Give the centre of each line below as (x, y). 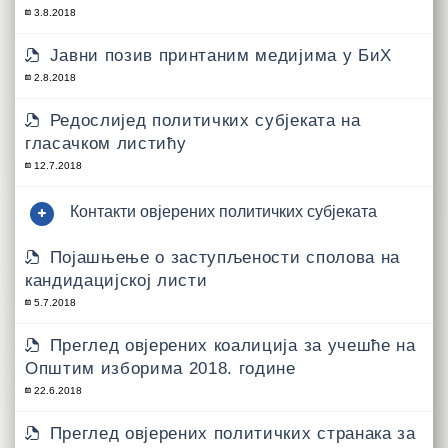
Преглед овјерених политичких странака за (232, 433)
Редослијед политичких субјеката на (205, 120)
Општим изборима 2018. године (160, 368)
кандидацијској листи (116, 280)
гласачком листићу (106, 143)
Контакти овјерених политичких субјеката (223, 211)
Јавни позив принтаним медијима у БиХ (220, 55)
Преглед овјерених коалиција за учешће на (232, 345)
